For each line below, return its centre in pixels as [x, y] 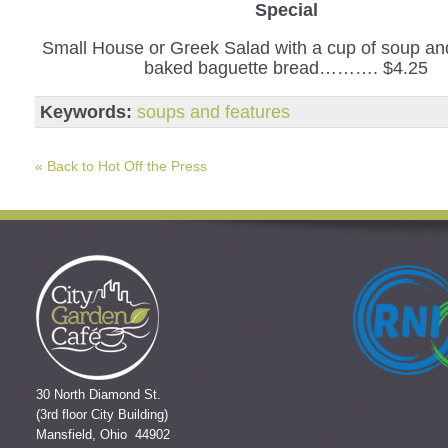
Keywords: [86, 112]
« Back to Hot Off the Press [121, 166]
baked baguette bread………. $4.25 [286, 68]
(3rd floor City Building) [102, 414]
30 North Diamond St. [98, 394]
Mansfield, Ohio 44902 [103, 434]
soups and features [213, 112]
